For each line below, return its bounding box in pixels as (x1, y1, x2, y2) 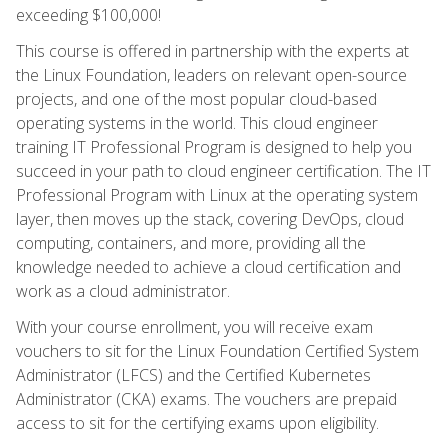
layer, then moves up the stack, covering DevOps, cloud (16, 207, 404, 230)
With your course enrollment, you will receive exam (16, 315, 373, 338)
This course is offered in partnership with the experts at (16, 39, 409, 62)
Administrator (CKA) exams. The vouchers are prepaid (16, 387, 397, 410)
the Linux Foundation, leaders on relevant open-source (16, 63, 407, 86)
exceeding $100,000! (16, 3, 161, 26)
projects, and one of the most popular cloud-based (16, 87, 377, 110)
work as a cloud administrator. (16, 279, 230, 302)
